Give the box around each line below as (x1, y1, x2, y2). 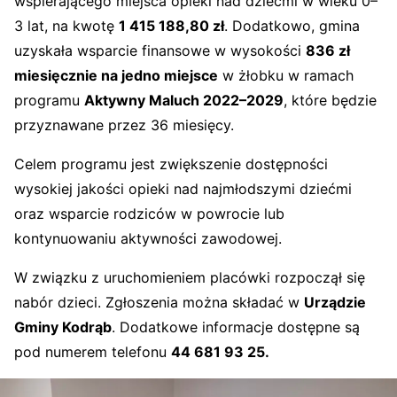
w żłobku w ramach (218, 66, 354, 84)
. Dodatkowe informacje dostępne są (112, 317, 360, 336)
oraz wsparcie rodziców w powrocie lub (14, 204, 284, 222)
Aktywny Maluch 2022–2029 (84, 90, 284, 109)
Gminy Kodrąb (14, 317, 112, 336)
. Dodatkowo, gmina (224, 16, 360, 35)
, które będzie (284, 90, 377, 109)
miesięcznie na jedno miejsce (14, 66, 218, 84)
